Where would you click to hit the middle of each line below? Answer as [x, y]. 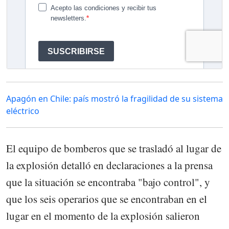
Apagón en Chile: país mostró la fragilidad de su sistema [114, 98]
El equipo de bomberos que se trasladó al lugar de [114, 148]
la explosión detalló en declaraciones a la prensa [109, 165]
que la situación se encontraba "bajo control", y [108, 182]
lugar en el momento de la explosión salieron [103, 215]
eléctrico [23, 111]
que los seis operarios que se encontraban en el [107, 199]
